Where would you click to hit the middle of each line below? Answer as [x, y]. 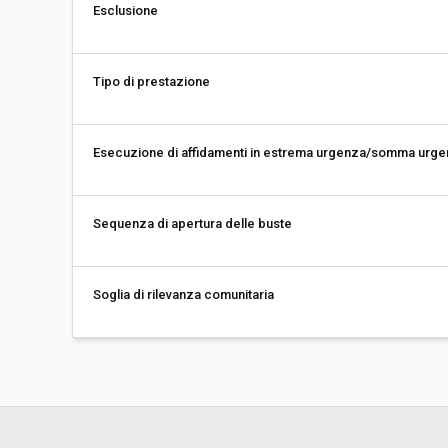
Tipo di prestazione [151, 81]
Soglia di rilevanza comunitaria [183, 294]
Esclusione [125, 10]
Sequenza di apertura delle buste [192, 223]
